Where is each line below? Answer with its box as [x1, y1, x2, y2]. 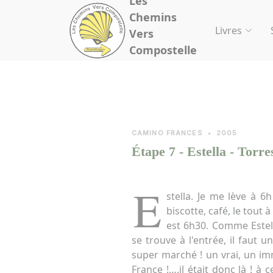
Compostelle [129, 43, 197, 57]
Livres [215, 24, 242, 37]
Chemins [129, 10, 177, 24]
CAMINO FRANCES [132, 129, 203, 137]
